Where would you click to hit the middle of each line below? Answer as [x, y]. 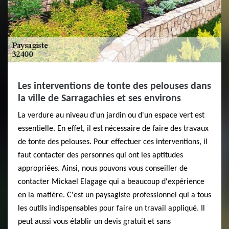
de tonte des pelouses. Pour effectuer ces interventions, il [113, 142]
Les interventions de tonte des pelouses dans [114, 86]
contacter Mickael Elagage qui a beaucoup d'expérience [111, 182]
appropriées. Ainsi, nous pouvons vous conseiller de [103, 168]
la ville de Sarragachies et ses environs [99, 98]
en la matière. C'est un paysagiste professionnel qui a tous [114, 195]
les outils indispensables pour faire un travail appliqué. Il [111, 208]
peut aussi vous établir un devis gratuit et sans [94, 222]
